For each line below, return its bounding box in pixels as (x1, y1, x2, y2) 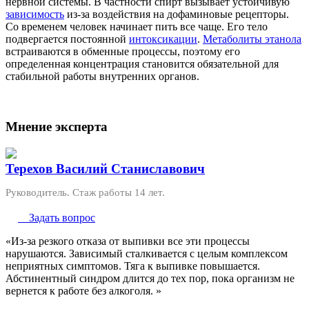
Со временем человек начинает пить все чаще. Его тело (6, 21, 268, 33)
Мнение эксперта (6, 119, 108, 134)
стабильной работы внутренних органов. (6, 70, 199, 83)
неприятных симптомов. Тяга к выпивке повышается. (6, 259, 260, 272)
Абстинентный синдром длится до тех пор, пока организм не (6, 272, 295, 284)
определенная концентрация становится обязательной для (6, 58, 279, 70)
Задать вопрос (21, 211, 95, 223)
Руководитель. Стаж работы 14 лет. (6, 186, 165, 198)
